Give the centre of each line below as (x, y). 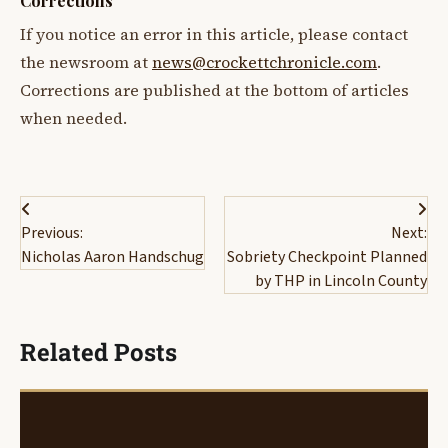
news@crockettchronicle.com (264, 62)
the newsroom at (86, 62)
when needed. (73, 118)
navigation (81, 248)
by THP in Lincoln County (341, 280)
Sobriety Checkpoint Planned (327, 256)
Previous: (52, 232)
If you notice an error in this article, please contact (214, 34)
